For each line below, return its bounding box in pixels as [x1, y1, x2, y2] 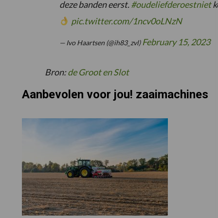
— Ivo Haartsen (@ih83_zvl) [59, 38, 142, 47]
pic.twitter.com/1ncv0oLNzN [71, 16, 182, 27]
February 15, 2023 [142, 36, 210, 48]
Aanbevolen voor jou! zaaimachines [21, 88, 208, 102]
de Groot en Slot [68, 67, 129, 78]
